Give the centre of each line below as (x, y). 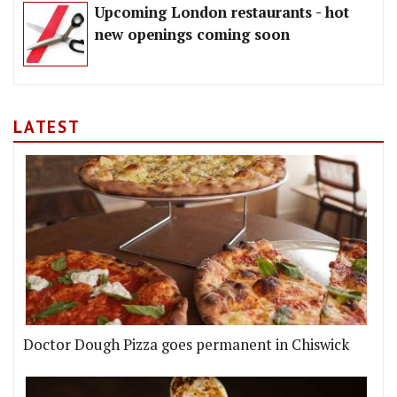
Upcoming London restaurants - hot (222, 12)
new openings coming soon (192, 34)
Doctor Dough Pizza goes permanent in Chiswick (186, 344)
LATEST (47, 126)
